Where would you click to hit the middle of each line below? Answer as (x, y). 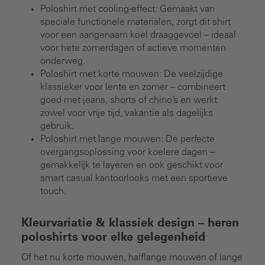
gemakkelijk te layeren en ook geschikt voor (132, 165)
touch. (53, 191)
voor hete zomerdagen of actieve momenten (133, 48)
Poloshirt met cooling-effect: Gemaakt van (127, 9)
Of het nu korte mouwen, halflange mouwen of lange (132, 258)
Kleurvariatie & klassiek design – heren (130, 224)
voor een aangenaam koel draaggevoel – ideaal (138, 35)
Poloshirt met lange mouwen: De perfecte (127, 139)
